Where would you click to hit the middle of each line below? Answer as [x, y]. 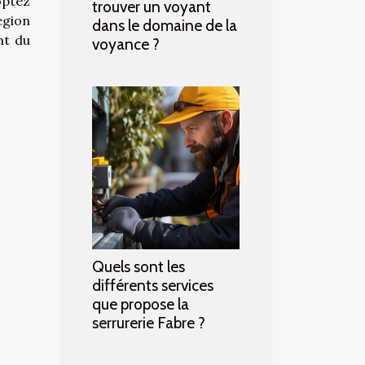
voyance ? [126, 44]
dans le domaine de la [165, 26]
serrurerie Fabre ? [149, 323]
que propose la [141, 304]
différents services [153, 286]
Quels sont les [139, 267]
